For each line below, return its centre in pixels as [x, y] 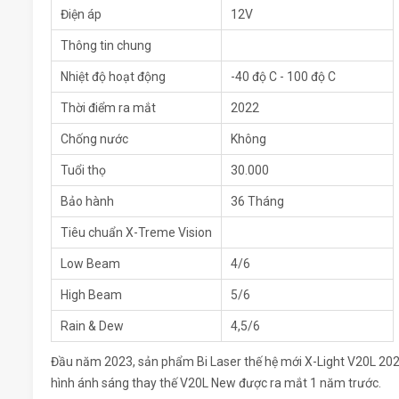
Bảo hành [87, 202]
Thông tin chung [106, 46]
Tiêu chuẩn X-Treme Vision [136, 233]
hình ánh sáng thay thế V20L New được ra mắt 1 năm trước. [217, 383]
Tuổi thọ [83, 171]
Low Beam [90, 264]
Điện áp [81, 15]
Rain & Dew [92, 326]
